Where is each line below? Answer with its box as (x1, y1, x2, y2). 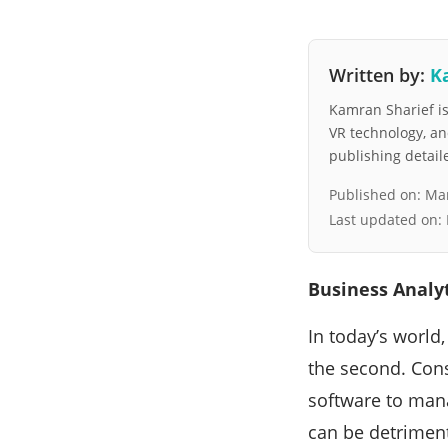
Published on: (329, 185, 425, 205)
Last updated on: (329, 210, 446, 230)
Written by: (329, 63, 430, 88)
